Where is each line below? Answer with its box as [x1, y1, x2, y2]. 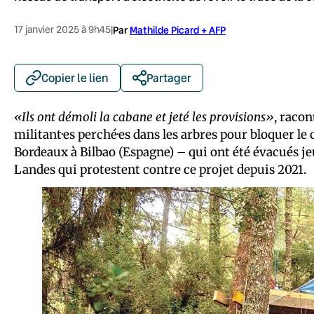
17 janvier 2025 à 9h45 [14, 22, 111, 36]
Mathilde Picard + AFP [130, 22, 226, 36]
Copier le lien [41, 69, 109, 85]
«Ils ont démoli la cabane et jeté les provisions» [14, 109, 274, 125]
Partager [146, 69, 191, 85]
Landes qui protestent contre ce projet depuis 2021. [14, 161, 306, 177]
